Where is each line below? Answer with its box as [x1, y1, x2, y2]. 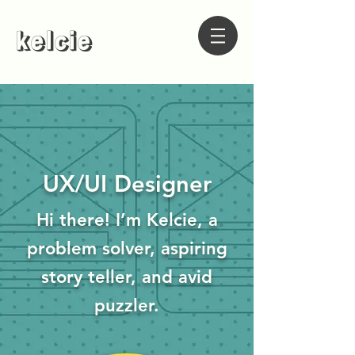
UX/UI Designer [42, 170, 212, 197]
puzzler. [94, 295, 159, 316]
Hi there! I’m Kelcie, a [36, 209, 218, 231]
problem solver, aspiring [26, 238, 227, 259]
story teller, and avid [41, 266, 212, 288]
